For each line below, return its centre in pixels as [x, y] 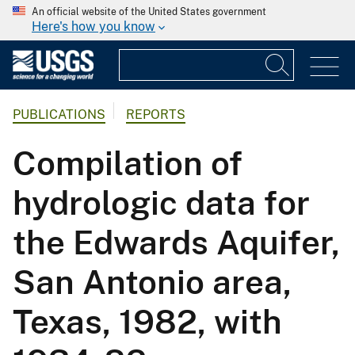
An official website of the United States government [149, 12]
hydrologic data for [161, 203]
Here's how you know [94, 27]
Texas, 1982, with [147, 322]
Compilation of [128, 163]
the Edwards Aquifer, [176, 242]
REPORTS [156, 115]
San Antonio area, [152, 282]
